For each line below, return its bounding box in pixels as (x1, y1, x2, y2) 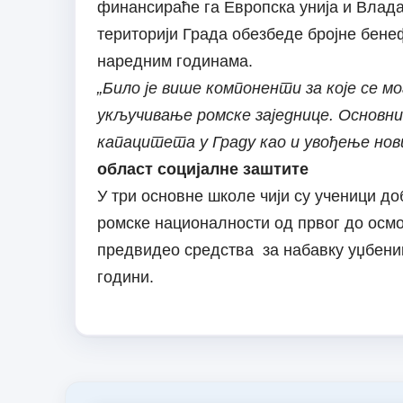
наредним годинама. (96, 52, 253, 71)
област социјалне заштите (96, 160, 309, 179)
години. (96, 268, 163, 287)
